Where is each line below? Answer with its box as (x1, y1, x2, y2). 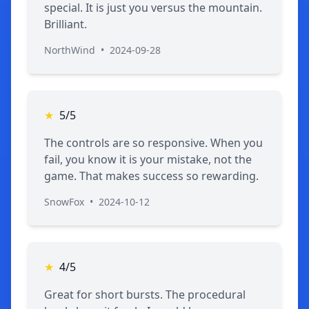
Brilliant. (44, 17, 87, 32)
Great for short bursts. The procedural (44, 287, 246, 302)
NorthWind (44, 43, 95, 57)
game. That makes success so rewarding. (44, 168, 259, 183)
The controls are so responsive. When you (44, 135, 263, 150)
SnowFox (44, 195, 84, 208)
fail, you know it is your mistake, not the (44, 152, 252, 167)
